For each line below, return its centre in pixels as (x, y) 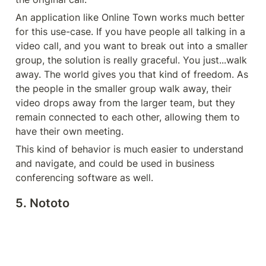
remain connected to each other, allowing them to (128, 117)
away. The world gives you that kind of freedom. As (132, 74)
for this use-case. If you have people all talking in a (130, 31)
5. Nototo (42, 203)
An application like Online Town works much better (130, 17)
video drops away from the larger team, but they (125, 102)
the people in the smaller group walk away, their (123, 88)
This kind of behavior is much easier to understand (129, 149)
